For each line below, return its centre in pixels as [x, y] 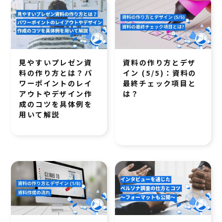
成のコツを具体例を [56, 104]
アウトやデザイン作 [56, 94]
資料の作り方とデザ [160, 62]
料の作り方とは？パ [56, 73]
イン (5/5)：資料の [160, 73]
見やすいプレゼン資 [56, 62]
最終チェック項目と [160, 83]
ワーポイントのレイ [56, 83]
